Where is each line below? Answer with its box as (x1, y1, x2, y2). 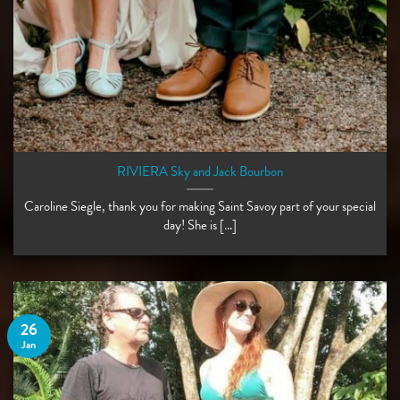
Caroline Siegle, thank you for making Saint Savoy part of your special (24, 196, 376, 217)
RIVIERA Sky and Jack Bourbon (117, 162, 283, 182)
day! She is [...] (163, 215, 237, 236)
